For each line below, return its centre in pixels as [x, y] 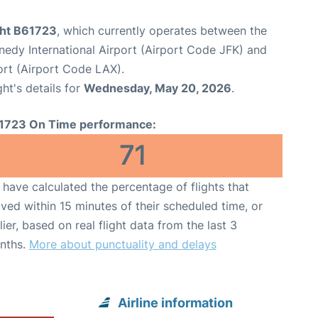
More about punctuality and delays [122, 244]
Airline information [176, 303]
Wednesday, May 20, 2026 [158, 88]
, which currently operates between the [162, 31]
